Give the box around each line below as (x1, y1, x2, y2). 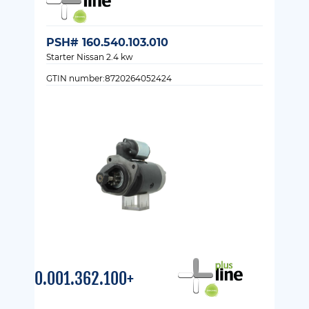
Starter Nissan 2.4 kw (46, 51, 133, 62)
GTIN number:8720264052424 (46, 72, 172, 83)
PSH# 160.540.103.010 (46, 35, 168, 49)
